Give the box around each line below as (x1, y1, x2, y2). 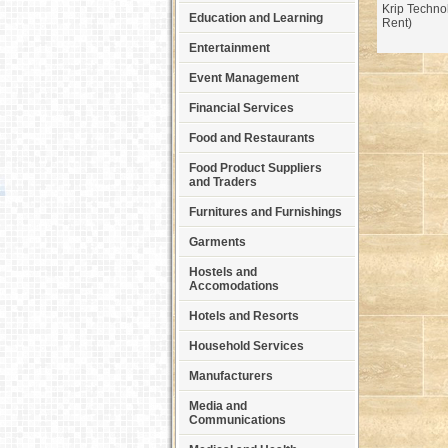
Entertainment (189, 41, 270, 55)
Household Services (189, 339, 304, 353)
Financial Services (189, 101, 294, 115)
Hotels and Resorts (189, 309, 299, 323)
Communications (189, 413, 286, 427)
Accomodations (189, 279, 279, 293)
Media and (189, 399, 247, 413)
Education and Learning (189, 11, 323, 25)
